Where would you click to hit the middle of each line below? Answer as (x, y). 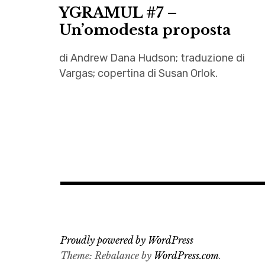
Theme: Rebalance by (107, 255)
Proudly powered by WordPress (127, 240)
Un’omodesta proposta (145, 30)
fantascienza (91, 233)
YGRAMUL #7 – (118, 12)
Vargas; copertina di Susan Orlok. (138, 73)
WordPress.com (186, 255)
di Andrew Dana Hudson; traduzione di (152, 58)
